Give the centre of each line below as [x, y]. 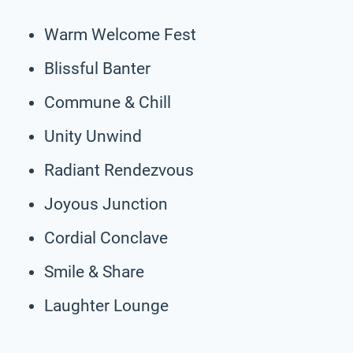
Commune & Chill [108, 102]
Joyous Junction [106, 204]
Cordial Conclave [106, 238]
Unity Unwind [93, 136]
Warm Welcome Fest [120, 34]
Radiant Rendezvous [119, 170]
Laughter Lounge [106, 305]
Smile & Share [94, 271]
